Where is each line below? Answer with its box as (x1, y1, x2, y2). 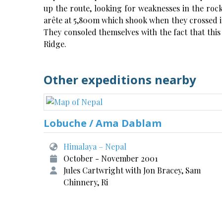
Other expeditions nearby (44, 71, 196, 88)
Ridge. (44, 39, 66, 49)
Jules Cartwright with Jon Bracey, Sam (63, 165, 201, 175)
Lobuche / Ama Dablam (44, 116, 162, 130)
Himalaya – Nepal (63, 141, 126, 152)
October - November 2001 (63, 153, 158, 164)
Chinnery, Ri (63, 177, 108, 187)
